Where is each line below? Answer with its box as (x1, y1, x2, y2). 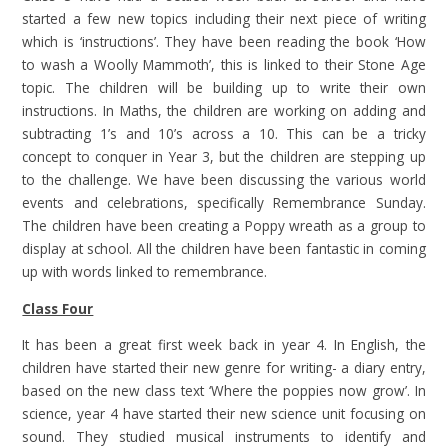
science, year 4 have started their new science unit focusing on (22, 404, 426, 424)
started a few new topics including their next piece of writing (22, 9, 426, 29)
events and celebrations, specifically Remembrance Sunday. (22, 193, 426, 213)
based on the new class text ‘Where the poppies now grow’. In (22, 381, 426, 401)
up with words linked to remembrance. (22, 262, 268, 282)
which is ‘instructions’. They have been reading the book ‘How (22, 32, 426, 52)
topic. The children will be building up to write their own (22, 78, 426, 98)
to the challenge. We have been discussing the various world (22, 170, 426, 190)
